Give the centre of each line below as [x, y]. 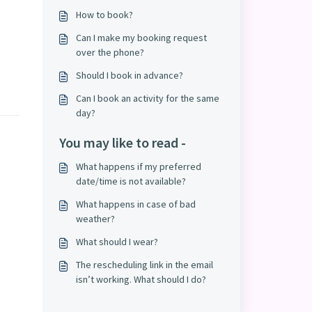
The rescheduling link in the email [144, 265]
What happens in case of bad [135, 204]
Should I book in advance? [129, 75]
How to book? [104, 15]
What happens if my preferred [138, 166]
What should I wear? [117, 242]
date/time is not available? [131, 181]
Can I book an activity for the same [147, 98]
